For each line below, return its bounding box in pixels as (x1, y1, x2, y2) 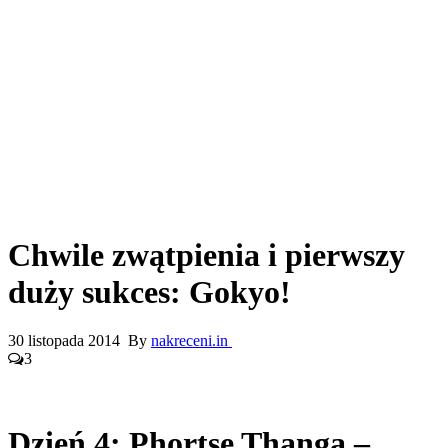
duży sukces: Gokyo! (8, 273, 291, 310)
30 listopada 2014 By (8, 331, 151, 349)
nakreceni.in (151, 331, 232, 349)
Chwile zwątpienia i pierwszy (8, 236, 405, 273)
